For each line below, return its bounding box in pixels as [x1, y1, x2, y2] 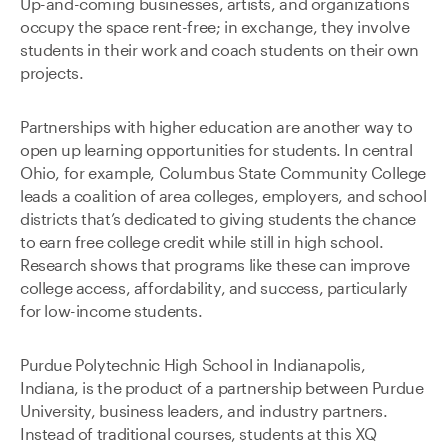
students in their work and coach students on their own [20, 42, 419, 59]
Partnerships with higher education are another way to [20, 119, 413, 136]
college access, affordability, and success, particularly [20, 280, 409, 297]
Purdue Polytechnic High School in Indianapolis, [20, 357, 366, 374]
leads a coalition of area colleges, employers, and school [20, 188, 427, 205]
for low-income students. [20, 303, 203, 320]
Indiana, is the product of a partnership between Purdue [20, 380, 424, 397]
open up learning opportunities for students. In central [20, 142, 413, 159]
